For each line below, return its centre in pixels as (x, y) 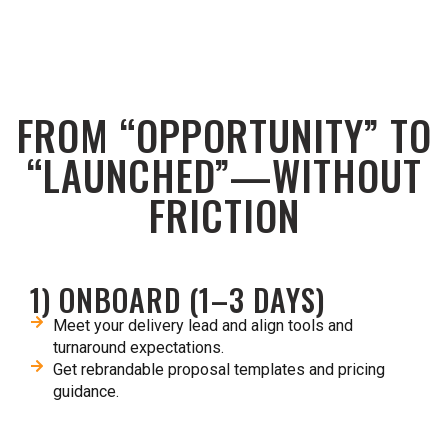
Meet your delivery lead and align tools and (202, 325)
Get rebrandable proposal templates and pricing (218, 369)
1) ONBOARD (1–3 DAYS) (177, 299)
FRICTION (224, 215)
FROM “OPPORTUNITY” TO (224, 135)
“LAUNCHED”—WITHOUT (224, 175)
